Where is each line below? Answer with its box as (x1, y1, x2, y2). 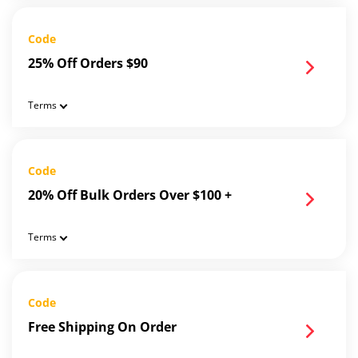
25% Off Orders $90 (28, 54, 148, 73)
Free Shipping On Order (28, 318, 177, 336)
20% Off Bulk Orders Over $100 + (28, 186, 232, 205)
